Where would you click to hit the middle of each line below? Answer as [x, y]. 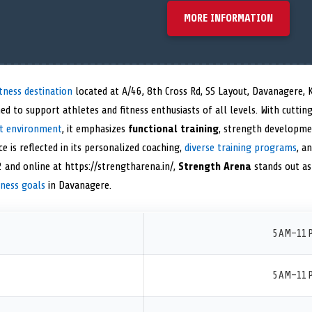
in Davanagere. [78, 186]
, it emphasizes [95, 129]
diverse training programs [241, 148]
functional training [173, 129]
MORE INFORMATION [229, 18]
